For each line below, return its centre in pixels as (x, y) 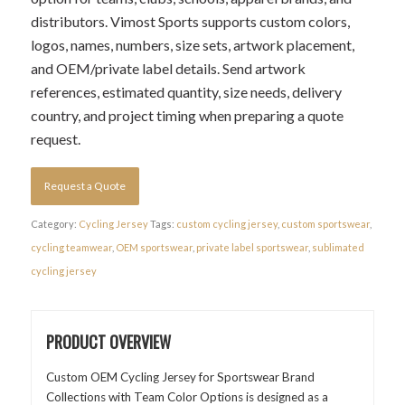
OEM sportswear (154, 247)
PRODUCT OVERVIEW (108, 341)
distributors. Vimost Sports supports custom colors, (190, 21)
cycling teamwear (71, 247)
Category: (54, 223)
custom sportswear (325, 223)
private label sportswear (252, 247)
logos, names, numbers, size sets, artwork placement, (192, 44)
